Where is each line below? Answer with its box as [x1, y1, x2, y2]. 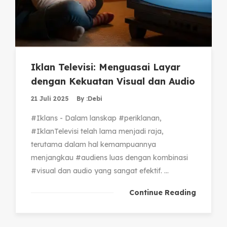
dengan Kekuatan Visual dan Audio [31, 75, 195, 88]
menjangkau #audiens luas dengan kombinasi [31, 153, 188, 163]
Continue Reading [129, 188, 196, 198]
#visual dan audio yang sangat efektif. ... [31, 166, 169, 176]
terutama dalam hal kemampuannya [31, 140, 156, 149]
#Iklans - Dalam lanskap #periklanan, [31, 113, 162, 123]
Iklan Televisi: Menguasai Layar [31, 61, 180, 73]
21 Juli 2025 [31, 95, 69, 103]
